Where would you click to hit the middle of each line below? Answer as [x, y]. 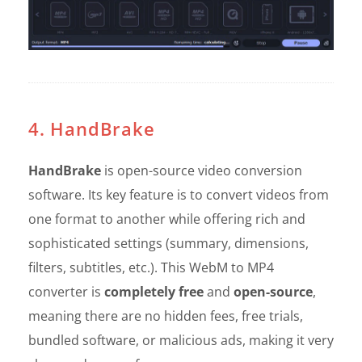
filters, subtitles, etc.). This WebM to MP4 [151, 268]
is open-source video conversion [202, 171]
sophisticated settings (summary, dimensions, [168, 244]
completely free [154, 292]
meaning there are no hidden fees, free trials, [166, 316]
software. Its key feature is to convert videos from [179, 195]
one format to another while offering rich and [167, 219]
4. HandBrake [92, 129]
